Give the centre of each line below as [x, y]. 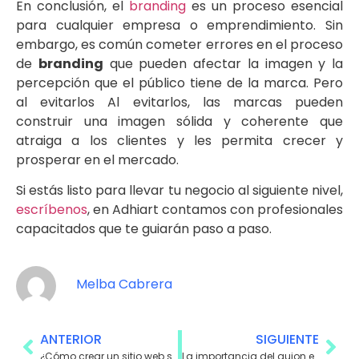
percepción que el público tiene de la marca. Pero [179, 83]
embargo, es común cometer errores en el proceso [179, 44]
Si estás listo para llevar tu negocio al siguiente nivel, [179, 191]
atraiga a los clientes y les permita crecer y [179, 140]
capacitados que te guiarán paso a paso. [144, 229]
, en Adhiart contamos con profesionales [215, 210]
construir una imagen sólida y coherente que [179, 121]
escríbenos [52, 210]
